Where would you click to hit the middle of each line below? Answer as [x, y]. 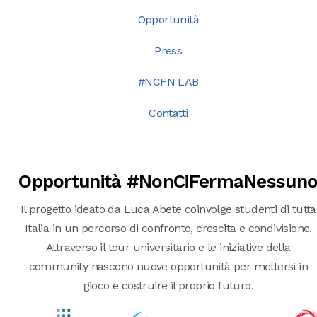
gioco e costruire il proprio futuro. [168, 286]
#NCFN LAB [168, 82]
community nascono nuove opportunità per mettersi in [168, 266]
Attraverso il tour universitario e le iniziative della [168, 247]
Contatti [168, 113]
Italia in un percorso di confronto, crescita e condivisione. [168, 228]
